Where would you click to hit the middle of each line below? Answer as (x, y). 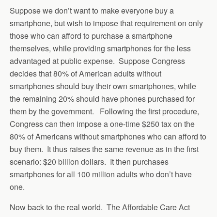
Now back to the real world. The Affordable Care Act (100, 207)
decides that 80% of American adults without (85, 73)
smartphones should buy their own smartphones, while (103, 86)
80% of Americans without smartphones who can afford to (108, 136)
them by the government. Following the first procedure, (104, 111)
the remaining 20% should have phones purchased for (102, 99)
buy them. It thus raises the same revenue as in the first (104, 149)
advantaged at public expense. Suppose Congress (97, 61)
